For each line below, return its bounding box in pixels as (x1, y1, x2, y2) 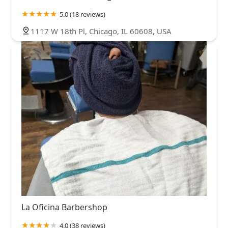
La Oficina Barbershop (21, 201, 107, 213)
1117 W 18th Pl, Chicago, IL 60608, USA (31, 26, 172, 37)
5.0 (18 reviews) (60, 10, 105, 19)
